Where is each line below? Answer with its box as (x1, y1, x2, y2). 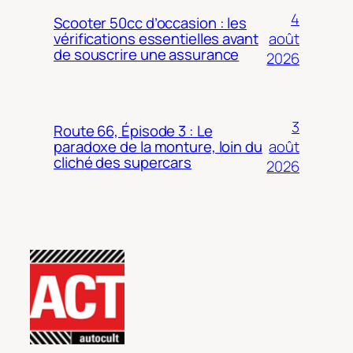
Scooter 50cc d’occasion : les (54, 13, 247, 34)
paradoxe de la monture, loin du (54, 136, 262, 158)
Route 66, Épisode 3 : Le (54, 121, 213, 142)
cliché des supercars (54, 152, 191, 173)
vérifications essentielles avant (54, 28, 258, 50)
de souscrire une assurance (54, 44, 240, 65)
